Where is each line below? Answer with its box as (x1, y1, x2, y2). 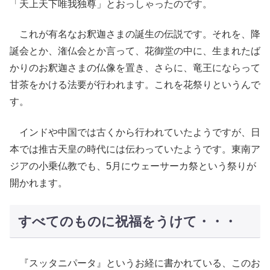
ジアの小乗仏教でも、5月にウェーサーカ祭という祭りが (10, 160, 256, 171)
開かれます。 (10, 177, 67, 188)
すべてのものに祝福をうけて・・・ (17, 213, 237, 229)
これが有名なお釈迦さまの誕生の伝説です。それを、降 (10, 29, 260, 40)
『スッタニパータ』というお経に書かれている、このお (10, 258, 260, 269)
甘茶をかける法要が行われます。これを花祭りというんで (10, 80, 260, 90)
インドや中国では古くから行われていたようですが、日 (10, 127, 260, 137)
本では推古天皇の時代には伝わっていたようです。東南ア (10, 143, 260, 154)
